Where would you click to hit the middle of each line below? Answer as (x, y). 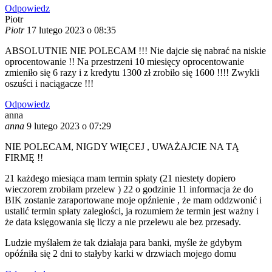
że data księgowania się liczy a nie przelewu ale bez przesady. (123, 222)
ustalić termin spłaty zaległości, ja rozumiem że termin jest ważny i (132, 211)
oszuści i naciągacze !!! (49, 84)
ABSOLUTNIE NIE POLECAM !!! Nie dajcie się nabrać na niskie (135, 51)
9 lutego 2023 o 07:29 (69, 126)
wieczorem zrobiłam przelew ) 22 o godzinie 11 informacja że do (129, 189)
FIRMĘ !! (24, 158)
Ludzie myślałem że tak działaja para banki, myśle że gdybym (123, 243)
